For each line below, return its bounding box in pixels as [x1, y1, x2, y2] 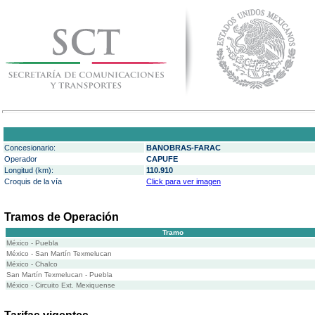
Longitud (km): [4, 166, 53, 174]
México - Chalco [6, 260, 58, 268]
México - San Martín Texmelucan [6, 250, 112, 257]
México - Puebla [6, 239, 58, 247]
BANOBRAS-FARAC [146, 143, 221, 152]
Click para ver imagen [146, 177, 221, 186]
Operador [4, 155, 37, 163]
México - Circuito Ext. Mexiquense [6, 281, 115, 289]
